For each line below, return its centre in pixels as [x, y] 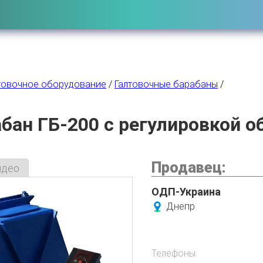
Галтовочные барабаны [166, 84]
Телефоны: [174, 253]
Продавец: [189, 168]
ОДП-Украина [186, 192]
